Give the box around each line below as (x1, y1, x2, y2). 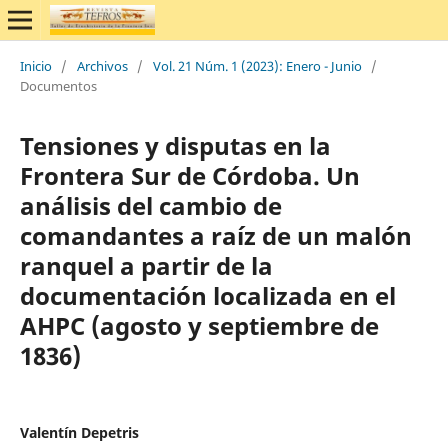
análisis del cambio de (19, 188, 282, 222)
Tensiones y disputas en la (19, 128, 331, 162)
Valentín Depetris (19, 422, 139, 442)
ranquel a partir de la (19, 248, 273, 282)
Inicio (19, 56, 52, 75)
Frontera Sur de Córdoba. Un (19, 158, 360, 192)
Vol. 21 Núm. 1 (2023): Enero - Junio (152, 56, 362, 75)
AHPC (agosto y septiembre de (19, 308, 379, 342)
